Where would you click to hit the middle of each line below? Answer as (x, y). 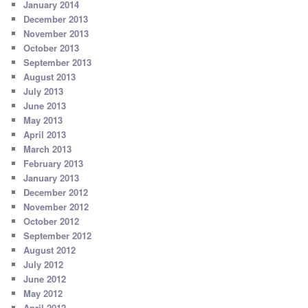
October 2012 (52, 221)
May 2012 (43, 294)
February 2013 (54, 164)
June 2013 (45, 106)
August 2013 (50, 77)
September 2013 (58, 63)
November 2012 (56, 207)
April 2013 (45, 135)
